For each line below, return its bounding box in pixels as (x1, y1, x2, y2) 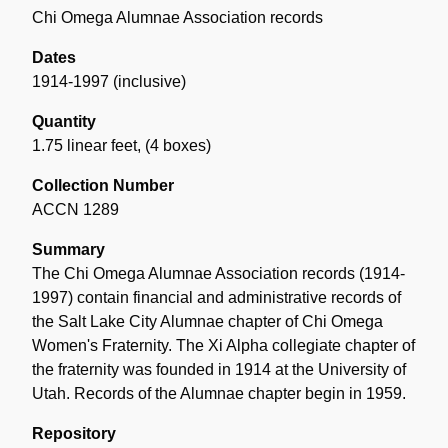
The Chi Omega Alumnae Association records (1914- (32, 264, 405, 282)
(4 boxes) (145, 136, 211, 154)
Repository (32, 424, 116, 442)
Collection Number (32, 176, 174, 194)
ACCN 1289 (32, 200, 119, 218)
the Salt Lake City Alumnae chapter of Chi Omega (32, 312, 383, 330)
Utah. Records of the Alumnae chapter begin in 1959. (32, 384, 406, 402)
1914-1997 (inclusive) (32, 72, 186, 90)
